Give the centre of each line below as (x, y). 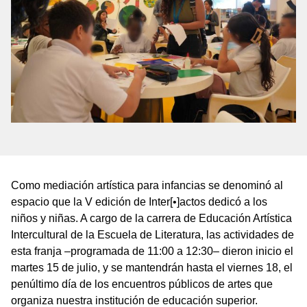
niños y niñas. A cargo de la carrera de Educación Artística (151, 219)
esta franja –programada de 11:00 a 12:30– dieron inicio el (152, 251)
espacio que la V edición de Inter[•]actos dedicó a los (139, 202)
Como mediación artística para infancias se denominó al (147, 186)
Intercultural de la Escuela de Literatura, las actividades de (152, 235)
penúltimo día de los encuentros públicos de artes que (142, 284)
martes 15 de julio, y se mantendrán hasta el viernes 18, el (152, 268)
